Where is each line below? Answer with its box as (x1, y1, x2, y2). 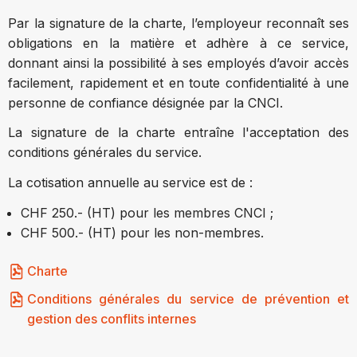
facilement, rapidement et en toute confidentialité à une (8, 74, 349, 91)
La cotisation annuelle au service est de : (8, 175, 253, 191)
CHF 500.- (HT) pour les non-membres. (21, 225, 264, 241)
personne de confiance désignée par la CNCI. (8, 94, 283, 111)
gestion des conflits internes (27, 310, 196, 327)
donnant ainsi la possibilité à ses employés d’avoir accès (8, 54, 349, 71)
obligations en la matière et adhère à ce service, (8, 34, 349, 51)
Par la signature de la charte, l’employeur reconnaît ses (8, 14, 349, 31)
